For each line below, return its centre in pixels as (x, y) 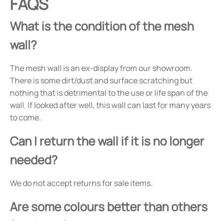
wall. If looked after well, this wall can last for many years (110, 105)
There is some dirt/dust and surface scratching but (101, 81)
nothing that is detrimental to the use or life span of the (109, 93)
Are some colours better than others (109, 207)
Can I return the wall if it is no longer (107, 141)
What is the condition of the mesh (102, 26)
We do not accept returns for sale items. (81, 183)
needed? (34, 160)
